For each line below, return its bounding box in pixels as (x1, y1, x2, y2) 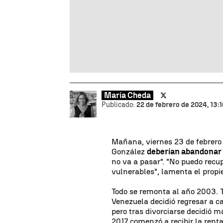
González (111, 146, 147, 156)
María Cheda (104, 90, 151, 100)
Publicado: (102, 100, 136, 109)
